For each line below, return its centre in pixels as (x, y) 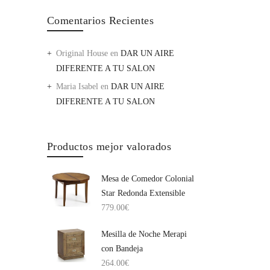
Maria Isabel (77, 86)
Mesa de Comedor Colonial (147, 179)
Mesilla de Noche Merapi (144, 234)
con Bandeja (122, 249)
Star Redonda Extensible (143, 193)
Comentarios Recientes (100, 20)
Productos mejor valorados (109, 146)
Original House (82, 53)
